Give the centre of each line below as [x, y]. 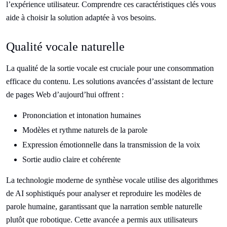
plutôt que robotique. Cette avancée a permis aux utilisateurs [102, 220]
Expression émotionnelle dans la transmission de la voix [111, 145]
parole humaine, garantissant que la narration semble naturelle [104, 206]
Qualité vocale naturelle [65, 47]
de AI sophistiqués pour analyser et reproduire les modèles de [104, 193]
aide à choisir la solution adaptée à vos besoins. [81, 17]
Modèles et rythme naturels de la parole [85, 130]
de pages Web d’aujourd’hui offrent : [65, 94]
